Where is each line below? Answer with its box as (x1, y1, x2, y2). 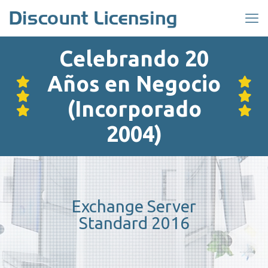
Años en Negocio (47, 71, 221, 96)
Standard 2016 (78, 214, 190, 232)
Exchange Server (72, 197, 196, 215)
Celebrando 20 (59, 46, 209, 71)
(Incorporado (66, 96, 202, 121)
